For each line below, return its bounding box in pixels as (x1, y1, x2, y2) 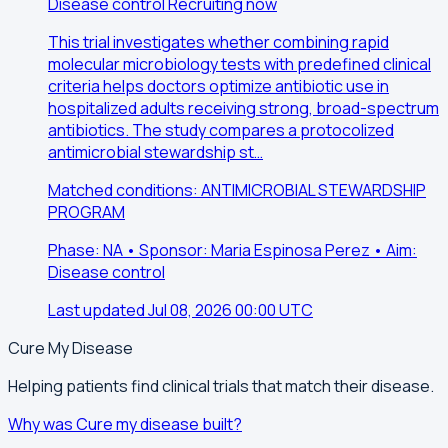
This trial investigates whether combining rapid (48, 31, 389, 54)
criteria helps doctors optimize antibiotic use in (48, 75, 389, 98)
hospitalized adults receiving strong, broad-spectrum (48, 97, 439, 120)
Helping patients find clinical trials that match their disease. (8, 375, 434, 398)
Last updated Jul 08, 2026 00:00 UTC (48, 299, 313, 322)
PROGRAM (48, 201, 125, 224)
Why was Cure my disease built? (8, 413, 242, 436)
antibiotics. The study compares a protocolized (48, 119, 394, 142)
